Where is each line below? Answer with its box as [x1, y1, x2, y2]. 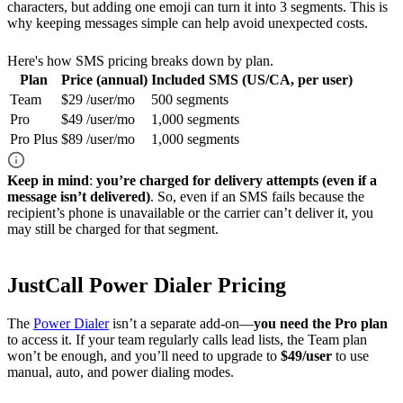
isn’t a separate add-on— [109, 315, 254, 331]
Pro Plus [10, 130, 58, 147]
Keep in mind [7, 172, 89, 188]
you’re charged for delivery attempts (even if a [96, 172, 377, 188]
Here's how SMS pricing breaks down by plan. [7, 52, 273, 68]
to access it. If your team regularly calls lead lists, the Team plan [7, 331, 367, 347]
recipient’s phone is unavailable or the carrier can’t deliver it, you [7, 204, 373, 220]
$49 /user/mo [61, 111, 135, 127]
